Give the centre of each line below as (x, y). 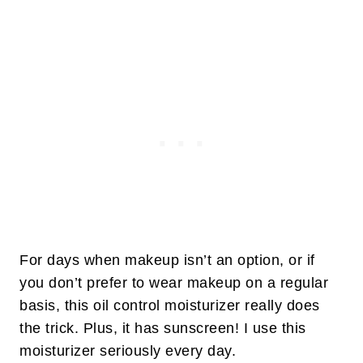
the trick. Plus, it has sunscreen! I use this (163, 328)
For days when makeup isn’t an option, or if (167, 260)
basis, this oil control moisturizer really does (170, 305)
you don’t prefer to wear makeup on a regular (174, 282)
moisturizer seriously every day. (128, 350)
